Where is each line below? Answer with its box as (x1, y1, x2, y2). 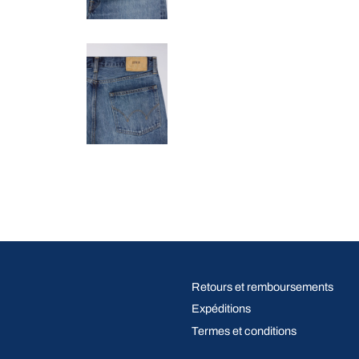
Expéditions (192, 302, 251, 316)
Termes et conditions (192, 324, 296, 337)
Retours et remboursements (192, 280, 333, 293)
